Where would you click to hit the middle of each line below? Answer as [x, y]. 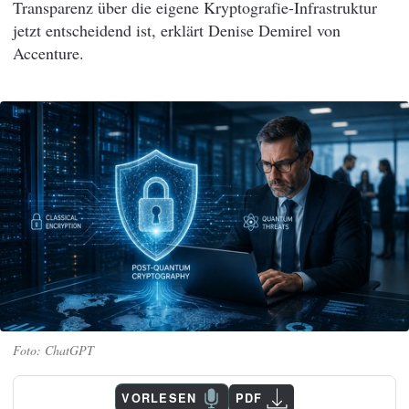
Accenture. [48, 53]
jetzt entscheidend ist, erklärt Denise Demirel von [177, 30]
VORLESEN [159, 399]
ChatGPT [69, 350]
